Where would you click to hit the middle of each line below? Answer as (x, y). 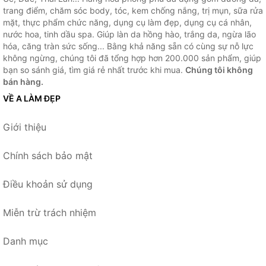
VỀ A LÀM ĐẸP (32, 98)
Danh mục (26, 241)
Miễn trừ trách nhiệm (50, 213)
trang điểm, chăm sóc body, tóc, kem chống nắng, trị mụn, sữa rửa (133, 10)
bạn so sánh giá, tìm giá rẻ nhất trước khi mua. (94, 70)
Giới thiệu (25, 127)
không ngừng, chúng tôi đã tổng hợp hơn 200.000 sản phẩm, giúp (132, 58)
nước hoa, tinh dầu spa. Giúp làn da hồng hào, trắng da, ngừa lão (129, 34)
